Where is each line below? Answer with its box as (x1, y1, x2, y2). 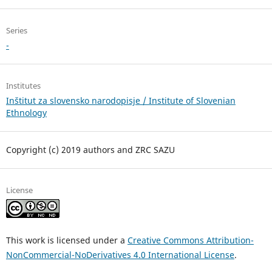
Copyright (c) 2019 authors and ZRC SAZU (5, 144, 175, 156)
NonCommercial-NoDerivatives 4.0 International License (5, 249, 234, 261)
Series (5, 25, 27, 36)
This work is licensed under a (5, 234, 127, 246)
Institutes (5, 80, 41, 92)
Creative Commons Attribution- (127, 234, 254, 246)
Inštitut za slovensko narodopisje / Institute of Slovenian (5, 95, 236, 107)
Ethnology (5, 107, 47, 119)
